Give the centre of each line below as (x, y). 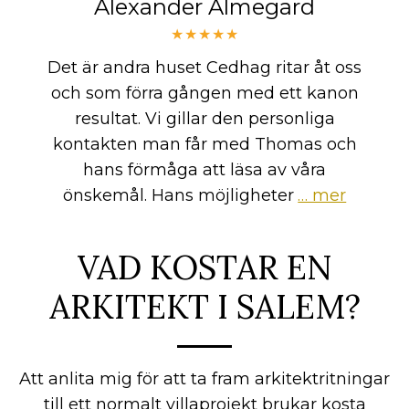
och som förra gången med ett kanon (204, 93)
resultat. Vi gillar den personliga (204, 118)
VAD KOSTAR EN (204, 267)
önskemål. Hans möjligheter (178, 195)
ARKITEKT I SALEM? (204, 306)
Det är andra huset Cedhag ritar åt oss (204, 67)
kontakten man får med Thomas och (204, 144)
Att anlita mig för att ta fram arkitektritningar (204, 378)
